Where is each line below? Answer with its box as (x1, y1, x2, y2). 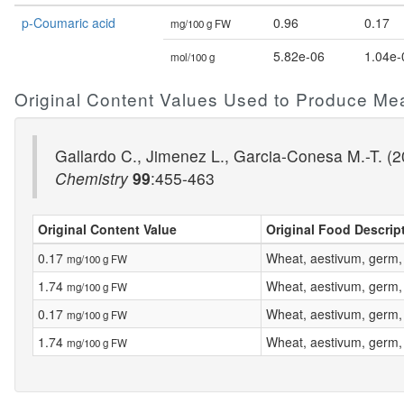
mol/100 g (170, 50, 215, 64)
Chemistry (55, 167, 128, 189)
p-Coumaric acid (22, 14, 115, 32)
